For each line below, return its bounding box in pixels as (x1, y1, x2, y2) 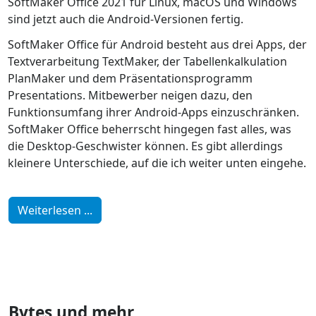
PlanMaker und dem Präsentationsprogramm (8, 70, 253, 86)
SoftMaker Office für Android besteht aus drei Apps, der (8, 36, 307, 52)
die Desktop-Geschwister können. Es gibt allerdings (8, 138, 283, 154)
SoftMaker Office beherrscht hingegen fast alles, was (8, 121, 291, 137)
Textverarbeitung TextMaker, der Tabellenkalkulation (8, 53, 287, 69)
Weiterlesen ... (18, 202, 92, 219)
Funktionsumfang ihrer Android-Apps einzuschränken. (8, 104, 299, 120)
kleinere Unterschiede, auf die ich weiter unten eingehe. (8, 154, 306, 171)
